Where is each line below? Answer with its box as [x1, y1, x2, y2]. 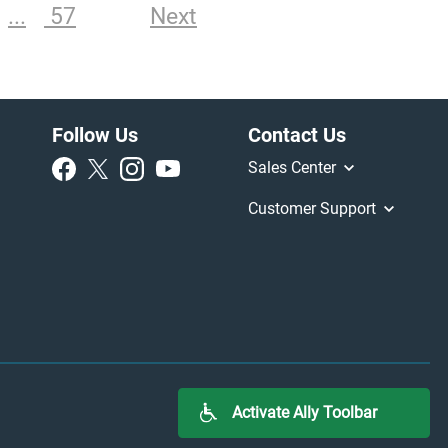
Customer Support [247, 198, 380, 218]
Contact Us [247, 122, 346, 147]
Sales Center [247, 157, 340, 177]
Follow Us [51, 122, 138, 147]
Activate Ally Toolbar [231, 403, 377, 423]
